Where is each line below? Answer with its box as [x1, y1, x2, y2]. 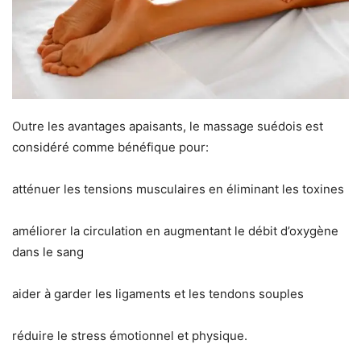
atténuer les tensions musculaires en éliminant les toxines [12, 181, 344, 197]
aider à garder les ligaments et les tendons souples [12, 286, 304, 302]
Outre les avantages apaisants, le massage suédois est [12, 118, 323, 135]
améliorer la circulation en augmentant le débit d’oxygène [12, 223, 338, 239]
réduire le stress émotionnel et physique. [12, 328, 247, 344]
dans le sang [12, 244, 84, 260]
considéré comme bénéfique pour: [12, 139, 209, 156]
